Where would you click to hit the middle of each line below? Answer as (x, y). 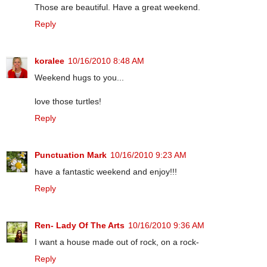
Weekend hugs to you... (79, 78)
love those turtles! (68, 102)
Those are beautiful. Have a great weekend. (117, 7)
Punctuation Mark (71, 155)
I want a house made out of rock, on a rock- (117, 242)
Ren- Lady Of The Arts (80, 226)
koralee (49, 61)
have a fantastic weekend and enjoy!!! (106, 172)
